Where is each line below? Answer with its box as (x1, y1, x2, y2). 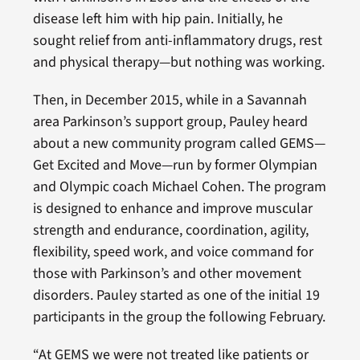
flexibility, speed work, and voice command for (32, 241, 313, 262)
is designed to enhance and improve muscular (32, 198, 313, 219)
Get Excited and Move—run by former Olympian (32, 154, 317, 175)
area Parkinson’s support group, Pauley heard (32, 111, 308, 132)
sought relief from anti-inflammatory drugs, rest (32, 30, 322, 51)
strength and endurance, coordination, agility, (32, 219, 309, 240)
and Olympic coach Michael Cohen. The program (32, 176, 326, 197)
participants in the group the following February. (32, 306, 325, 327)
